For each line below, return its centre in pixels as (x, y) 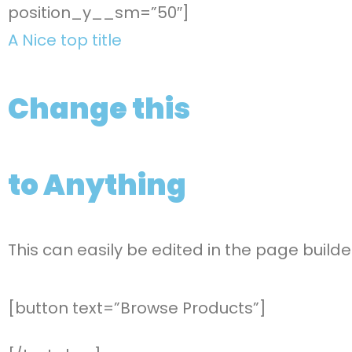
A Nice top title (65, 40)
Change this (99, 108)
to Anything (97, 185)
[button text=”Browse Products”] (137, 308)
